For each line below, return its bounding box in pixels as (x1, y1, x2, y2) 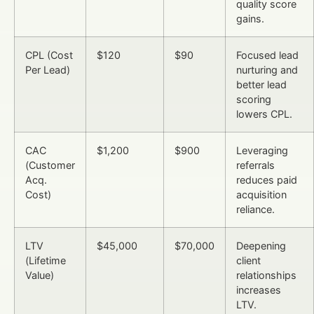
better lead (236, 78, 287, 90)
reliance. (236, 203, 275, 215)
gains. (236, 12, 264, 25)
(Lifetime (25, 254, 66, 266)
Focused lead (236, 48, 299, 61)
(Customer (25, 158, 75, 171)
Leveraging (236, 144, 288, 156)
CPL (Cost (25, 48, 73, 61)
